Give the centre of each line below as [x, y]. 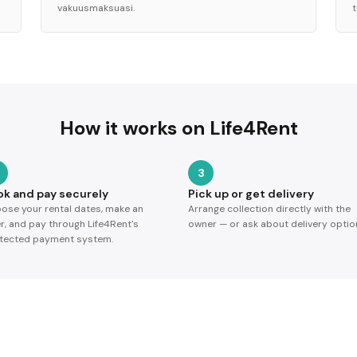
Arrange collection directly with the [269, 209]
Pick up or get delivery [251, 194]
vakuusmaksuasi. [96, 8]
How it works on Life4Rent [178, 128]
